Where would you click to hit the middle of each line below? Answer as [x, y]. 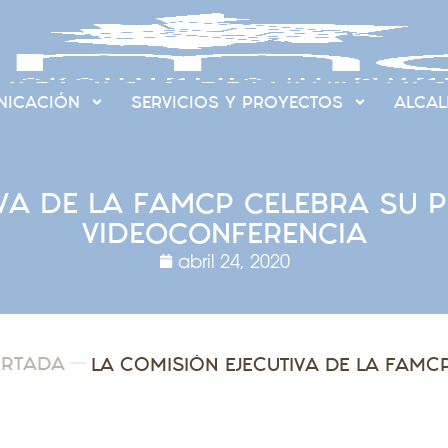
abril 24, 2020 [233, 261]
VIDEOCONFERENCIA [224, 233]
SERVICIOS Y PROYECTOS [236, 102]
